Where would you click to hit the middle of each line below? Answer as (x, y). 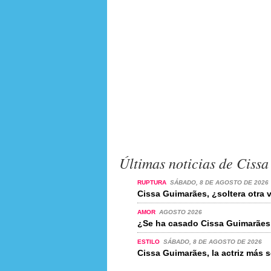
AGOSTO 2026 (180, 212)
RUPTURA (153, 182)
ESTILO (149, 241)
